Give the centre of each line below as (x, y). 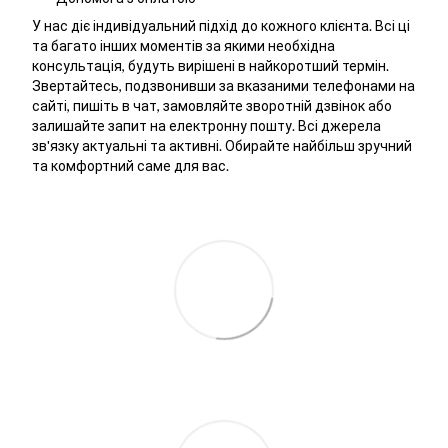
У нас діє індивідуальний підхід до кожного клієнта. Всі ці (221, 26)
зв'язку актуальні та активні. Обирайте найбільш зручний (222, 146)
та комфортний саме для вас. (130, 166)
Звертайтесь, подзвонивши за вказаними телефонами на (223, 86)
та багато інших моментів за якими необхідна (183, 46)
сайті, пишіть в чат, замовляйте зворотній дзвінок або (212, 106)
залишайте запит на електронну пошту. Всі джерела (206, 126)
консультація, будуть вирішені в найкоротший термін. (210, 66)
